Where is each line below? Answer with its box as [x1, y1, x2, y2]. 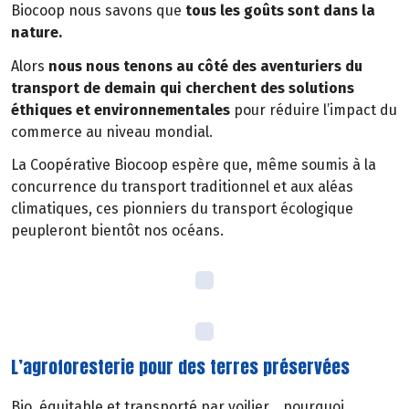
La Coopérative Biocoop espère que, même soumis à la [11, 156, 376, 174]
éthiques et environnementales [11, 100, 230, 119]
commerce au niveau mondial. [11, 122, 213, 141]
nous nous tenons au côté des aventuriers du [48, 57, 362, 75]
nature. [11, 23, 62, 41]
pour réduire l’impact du [230, 100, 397, 119]
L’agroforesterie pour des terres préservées [11, 353, 350, 381]
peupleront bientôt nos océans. [11, 222, 224, 240]
